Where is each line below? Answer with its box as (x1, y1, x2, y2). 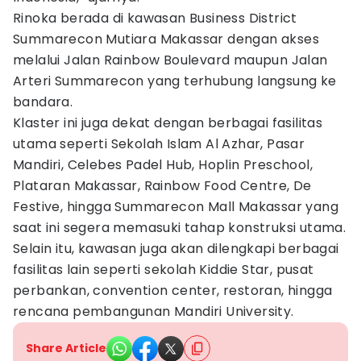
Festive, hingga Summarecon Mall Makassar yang (13, 197, 338, 216)
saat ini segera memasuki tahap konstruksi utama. (13, 218, 346, 237)
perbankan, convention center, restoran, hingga (13, 281, 333, 300)
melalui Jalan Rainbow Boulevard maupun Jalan (13, 51, 328, 69)
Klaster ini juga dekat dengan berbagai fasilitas (13, 114, 323, 132)
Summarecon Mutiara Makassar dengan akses (13, 30, 319, 48)
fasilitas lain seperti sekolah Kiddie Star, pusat (13, 260, 314, 279)
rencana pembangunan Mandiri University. (13, 302, 294, 321)
